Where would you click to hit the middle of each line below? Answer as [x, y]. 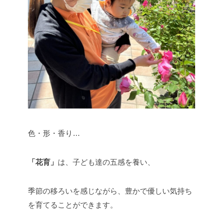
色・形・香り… [54, 133]
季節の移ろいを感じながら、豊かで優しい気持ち [110, 191]
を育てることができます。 [73, 205]
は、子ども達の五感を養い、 [106, 162]
